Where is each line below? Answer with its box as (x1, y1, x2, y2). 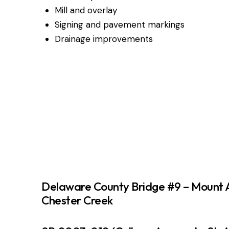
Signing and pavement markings (54, 18, 185, 30)
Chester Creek (41, 193, 113, 208)
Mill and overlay (54, 4, 117, 16)
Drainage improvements (54, 33, 153, 44)
